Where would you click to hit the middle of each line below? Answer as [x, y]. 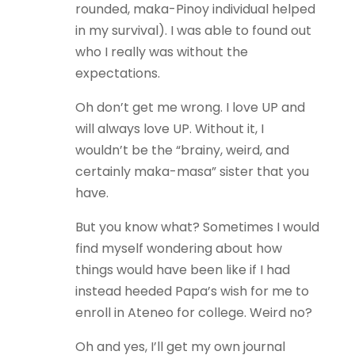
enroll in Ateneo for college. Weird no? [193, 313]
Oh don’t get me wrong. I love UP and [190, 107]
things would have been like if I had [182, 270]
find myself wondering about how [178, 248]
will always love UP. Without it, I [169, 129]
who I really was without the [161, 52]
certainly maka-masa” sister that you [192, 172]
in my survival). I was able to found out [193, 31]
